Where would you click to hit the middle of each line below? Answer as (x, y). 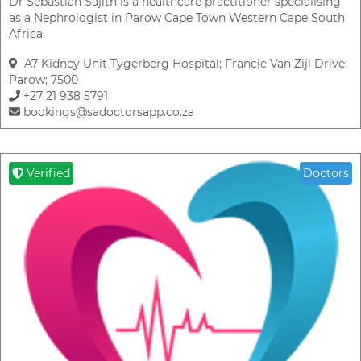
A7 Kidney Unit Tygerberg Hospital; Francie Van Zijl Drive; (183, 64)
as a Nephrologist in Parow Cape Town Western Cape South (177, 18)
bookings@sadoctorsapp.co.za (107, 112)
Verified (47, 174)
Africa (26, 34)
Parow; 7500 (44, 80)
